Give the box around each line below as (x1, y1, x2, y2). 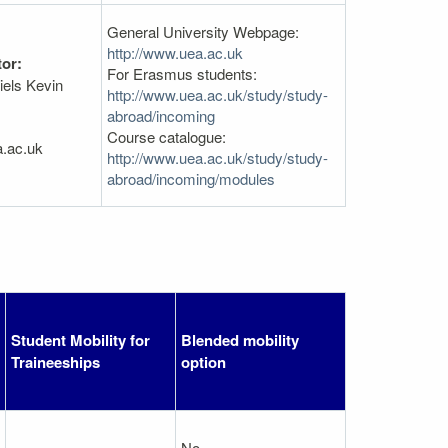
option (181, 350, 226, 373)
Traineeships (11, 350, 100, 373)
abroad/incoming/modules (107, 167, 275, 189)
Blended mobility (181, 328, 299, 351)
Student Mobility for (11, 328, 150, 351)
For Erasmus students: (107, 62, 257, 84)
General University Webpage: (107, 20, 299, 42)
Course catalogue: (107, 125, 226, 147)
